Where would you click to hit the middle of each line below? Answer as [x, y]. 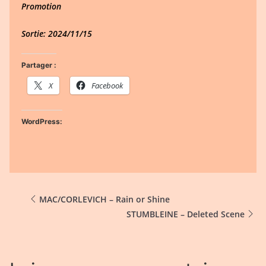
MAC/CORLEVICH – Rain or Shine [104, 199]
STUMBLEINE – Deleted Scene [186, 214]
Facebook [107, 85]
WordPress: [42, 121]
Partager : [39, 65]
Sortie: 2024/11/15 [57, 34]
